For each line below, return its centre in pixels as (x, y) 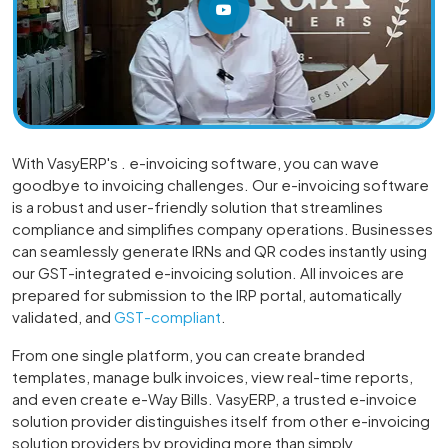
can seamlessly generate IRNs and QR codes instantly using (219, 250)
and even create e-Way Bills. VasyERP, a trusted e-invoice (214, 398)
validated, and (63, 316)
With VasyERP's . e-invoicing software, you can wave (195, 162)
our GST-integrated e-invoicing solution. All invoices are (208, 272)
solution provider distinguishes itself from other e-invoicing (221, 420)
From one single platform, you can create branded (188, 354)
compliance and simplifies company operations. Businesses (222, 228)
